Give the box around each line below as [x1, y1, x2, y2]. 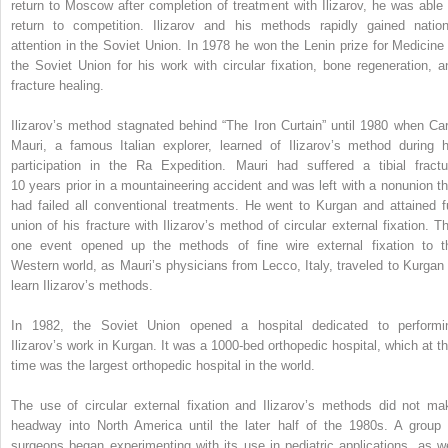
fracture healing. [11, 77, 104, 93]
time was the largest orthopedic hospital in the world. [11, 357, 315, 373]
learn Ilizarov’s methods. [11, 277, 153, 293]
